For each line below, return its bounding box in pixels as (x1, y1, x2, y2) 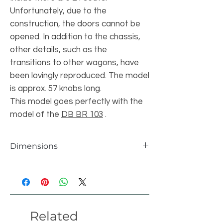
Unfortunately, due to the (10, 6, 107, 15)
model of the (10, 110, 61, 119)
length (15, 189, 38, 196)
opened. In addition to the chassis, (10, 32, 140, 41)
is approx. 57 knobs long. (10, 84, 102, 93)
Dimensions (10, 141, 58, 151)
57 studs (76, 189, 104, 196)
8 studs (76, 210, 100, 218)
